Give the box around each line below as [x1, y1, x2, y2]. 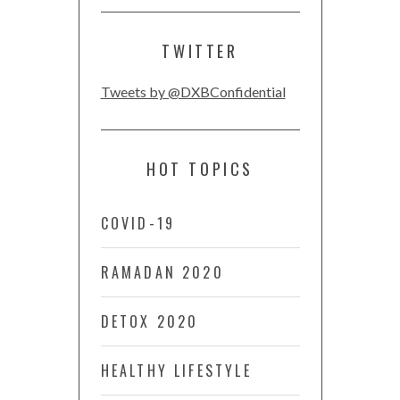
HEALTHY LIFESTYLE [100, 359, 252, 381]
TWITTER [162, 38, 238, 62]
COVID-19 [100, 212, 176, 234]
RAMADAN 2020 [100, 261, 224, 283]
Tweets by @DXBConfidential [100, 82, 286, 100]
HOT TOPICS [146, 156, 254, 180]
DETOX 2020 [100, 310, 199, 332]
